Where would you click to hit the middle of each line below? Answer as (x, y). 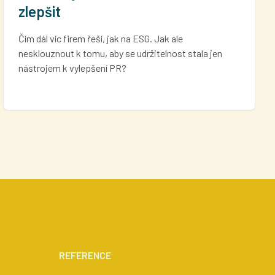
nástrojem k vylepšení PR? (73, 68)
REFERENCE (85, 255)
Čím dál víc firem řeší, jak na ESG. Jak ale (101, 38)
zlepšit (40, 11)
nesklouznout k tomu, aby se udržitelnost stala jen (121, 53)
